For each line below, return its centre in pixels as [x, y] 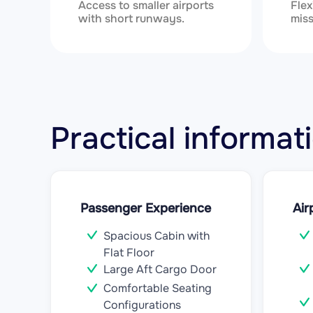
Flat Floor [129, 253]
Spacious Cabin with [156, 236]
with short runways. [131, 19]
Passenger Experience [146, 208]
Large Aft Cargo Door [160, 269]
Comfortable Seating [158, 289]
